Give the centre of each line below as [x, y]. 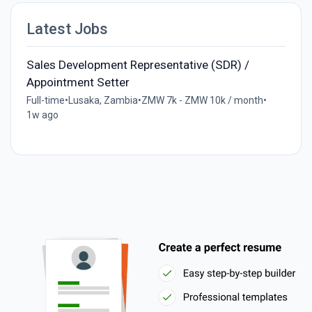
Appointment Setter [78, 82]
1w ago [42, 115]
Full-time [45, 100]
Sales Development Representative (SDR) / [138, 64]
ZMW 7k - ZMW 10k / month [202, 100]
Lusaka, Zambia [103, 100]
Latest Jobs [67, 29]
